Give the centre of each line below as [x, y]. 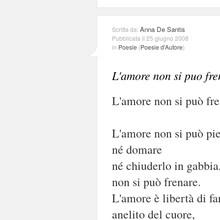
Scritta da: [126, 29]
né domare [137, 149]
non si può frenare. [156, 181]
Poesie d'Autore [162, 47]
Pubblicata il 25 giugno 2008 [150, 38]
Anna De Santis [163, 29]
